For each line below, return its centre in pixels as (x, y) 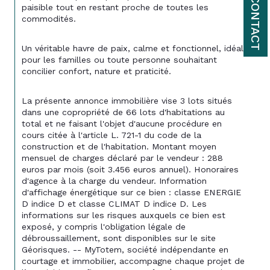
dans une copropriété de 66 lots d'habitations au (125, 112)
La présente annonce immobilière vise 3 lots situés (128, 100)
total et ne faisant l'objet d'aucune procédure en (123, 123)
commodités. (49, 18)
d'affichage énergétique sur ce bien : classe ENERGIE (133, 192)
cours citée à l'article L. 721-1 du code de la (113, 135)
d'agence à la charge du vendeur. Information (116, 181)
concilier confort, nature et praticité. (96, 71)
